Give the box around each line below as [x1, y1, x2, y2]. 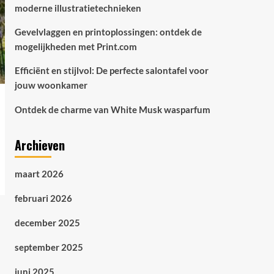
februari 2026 [14, 193, 72, 204]
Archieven [14, 136, 65, 154]
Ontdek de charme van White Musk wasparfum [14, 104, 210, 115]
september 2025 [14, 242, 83, 253]
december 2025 [14, 217, 80, 228]
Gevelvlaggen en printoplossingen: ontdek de [14, 26, 202, 37]
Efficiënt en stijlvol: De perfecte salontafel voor [14, 65, 209, 76]
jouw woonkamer [14, 80, 87, 91]
